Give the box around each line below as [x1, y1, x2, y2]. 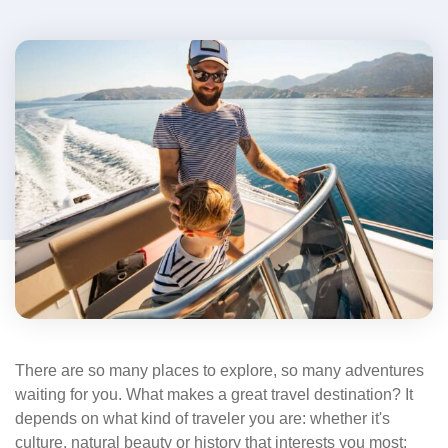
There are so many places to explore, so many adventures [15, 361, 424, 379]
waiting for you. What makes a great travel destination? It [15, 385, 413, 403]
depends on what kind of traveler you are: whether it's [15, 409, 390, 427]
